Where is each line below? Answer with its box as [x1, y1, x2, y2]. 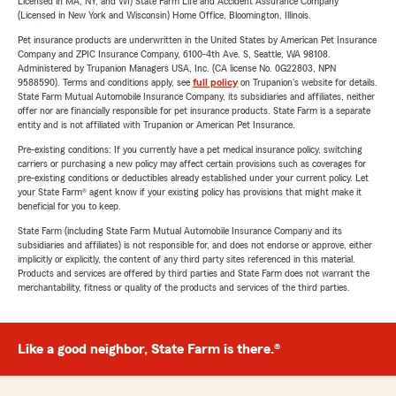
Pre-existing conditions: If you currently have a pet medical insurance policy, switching [18, 144, 362, 155]
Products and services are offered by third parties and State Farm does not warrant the [18, 268, 369, 278]
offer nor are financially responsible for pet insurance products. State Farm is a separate [18, 105, 370, 116]
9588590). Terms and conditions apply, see [18, 77, 193, 88]
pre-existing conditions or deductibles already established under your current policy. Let [18, 172, 369, 183]
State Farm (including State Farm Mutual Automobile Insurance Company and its [18, 225, 342, 236]
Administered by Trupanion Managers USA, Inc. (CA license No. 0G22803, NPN [18, 63, 336, 73]
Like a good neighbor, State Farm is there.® [18, 342, 280, 356]
